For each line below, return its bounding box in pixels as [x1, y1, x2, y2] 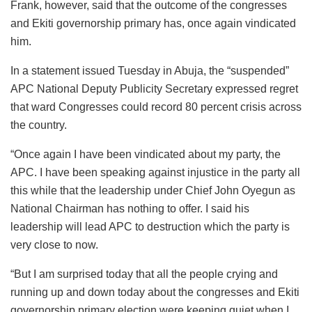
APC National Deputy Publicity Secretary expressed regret [10, 83, 298, 95]
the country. [10, 119, 67, 132]
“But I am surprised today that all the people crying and [10, 268, 278, 281]
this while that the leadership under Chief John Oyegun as [10, 185, 295, 197]
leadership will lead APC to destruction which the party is [10, 221, 290, 233]
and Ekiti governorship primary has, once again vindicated [10, 17, 296, 30]
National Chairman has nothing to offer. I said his [10, 203, 249, 215]
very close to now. [10, 239, 98, 251]
